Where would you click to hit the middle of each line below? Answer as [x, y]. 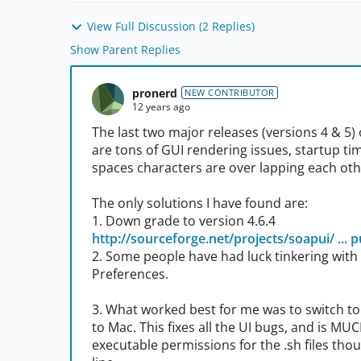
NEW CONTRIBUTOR [230, 93]
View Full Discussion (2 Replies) [171, 26]
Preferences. [130, 274]
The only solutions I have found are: [200, 203]
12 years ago [161, 106]
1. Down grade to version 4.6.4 [184, 221]
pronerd [155, 93]
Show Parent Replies [125, 50]
